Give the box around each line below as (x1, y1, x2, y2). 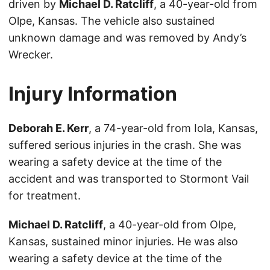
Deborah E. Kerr (8, 122, 89, 135)
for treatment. (8, 189, 81, 202)
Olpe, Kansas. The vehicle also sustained (8, 14, 215, 28)
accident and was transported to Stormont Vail (8, 172, 249, 186)
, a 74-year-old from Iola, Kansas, (89, 122, 258, 135)
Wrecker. (8, 48, 53, 61)
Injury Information (8, 82, 177, 106)
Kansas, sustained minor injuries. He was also (8, 235, 238, 248)
